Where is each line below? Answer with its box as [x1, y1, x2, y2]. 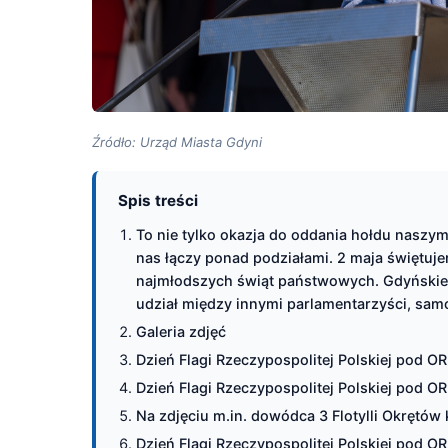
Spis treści [118, 191, 198, 210]
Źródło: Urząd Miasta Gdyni [92, 134, 262, 150]
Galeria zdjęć [136, 323, 226, 340]
